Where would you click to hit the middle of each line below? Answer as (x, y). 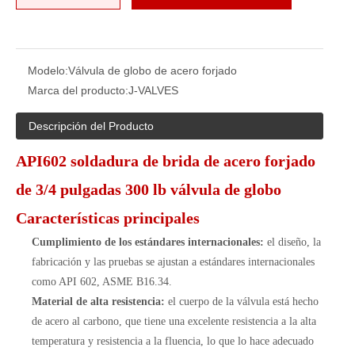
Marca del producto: (78, 90)
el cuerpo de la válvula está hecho (243, 302)
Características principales (108, 218)
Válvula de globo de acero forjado (153, 71)
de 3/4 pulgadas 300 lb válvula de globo (149, 189)
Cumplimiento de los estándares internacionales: (149, 242)
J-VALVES (153, 90)
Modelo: (48, 71)
